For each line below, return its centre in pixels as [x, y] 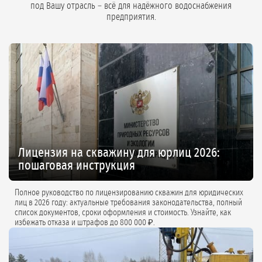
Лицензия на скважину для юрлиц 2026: [119, 153]
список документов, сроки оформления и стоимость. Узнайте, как [123, 213]
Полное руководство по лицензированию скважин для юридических [129, 193]
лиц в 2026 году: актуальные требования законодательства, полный [63, 203]
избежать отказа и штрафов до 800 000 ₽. [85, 223]
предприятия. [131, 17]
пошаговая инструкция [77, 166]
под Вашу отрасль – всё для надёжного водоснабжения [131, 6]
